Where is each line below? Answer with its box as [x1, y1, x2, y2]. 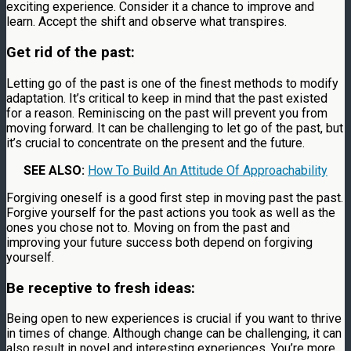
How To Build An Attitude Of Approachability [88, 162, 327, 178]
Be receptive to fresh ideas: [6, 279, 195, 297]
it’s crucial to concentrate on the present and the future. [6, 135, 305, 150]
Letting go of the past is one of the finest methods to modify [6, 75, 338, 91]
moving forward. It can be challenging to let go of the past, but [6, 120, 343, 136]
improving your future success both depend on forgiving [6, 234, 313, 250]
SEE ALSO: [24, 162, 88, 178]
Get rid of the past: [6, 44, 135, 62]
